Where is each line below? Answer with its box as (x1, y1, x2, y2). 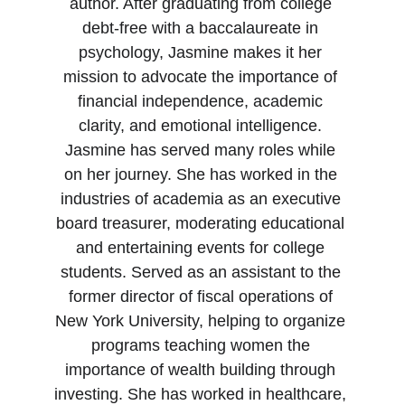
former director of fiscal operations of (68, 287, 337, 306)
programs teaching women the (90, 336, 315, 354)
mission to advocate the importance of (63, 68, 342, 86)
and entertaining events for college (76, 239, 329, 257)
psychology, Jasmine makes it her (79, 43, 326, 61)
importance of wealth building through (65, 361, 340, 379)
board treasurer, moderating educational (56, 214, 349, 232)
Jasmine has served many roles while (65, 141, 340, 159)
